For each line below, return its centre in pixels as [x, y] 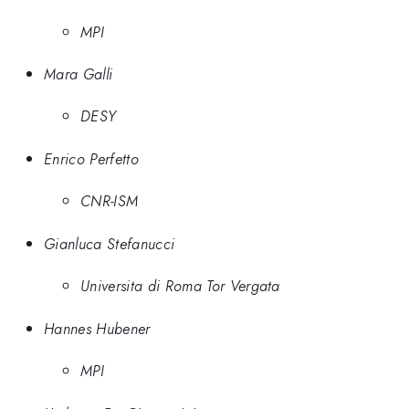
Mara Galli [79, 73]
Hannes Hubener [97, 328]
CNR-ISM [110, 201]
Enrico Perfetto [91, 158]
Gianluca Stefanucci [110, 243]
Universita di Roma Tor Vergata [180, 286]
